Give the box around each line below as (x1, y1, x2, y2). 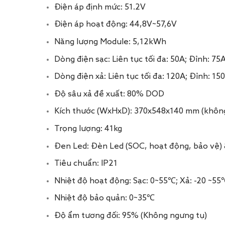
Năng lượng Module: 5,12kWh (54, 38, 166, 46)
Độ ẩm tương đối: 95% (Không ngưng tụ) (54, 211, 207, 220)
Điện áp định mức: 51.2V (54, 3, 146, 12)
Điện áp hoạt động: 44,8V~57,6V (54, 21, 177, 29)
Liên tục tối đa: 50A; (111, 55, 189, 64)
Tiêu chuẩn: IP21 (54, 160, 118, 168)
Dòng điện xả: (54, 73, 108, 81)
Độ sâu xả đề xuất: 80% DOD (54, 90, 164, 98)
